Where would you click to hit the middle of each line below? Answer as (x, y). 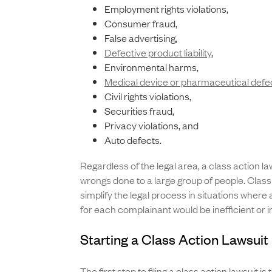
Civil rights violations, (148, 96)
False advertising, (141, 38)
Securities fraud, (139, 111)
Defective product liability (158, 53)
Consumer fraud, (141, 23)
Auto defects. (133, 140)
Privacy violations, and (151, 125)
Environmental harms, (151, 67)
